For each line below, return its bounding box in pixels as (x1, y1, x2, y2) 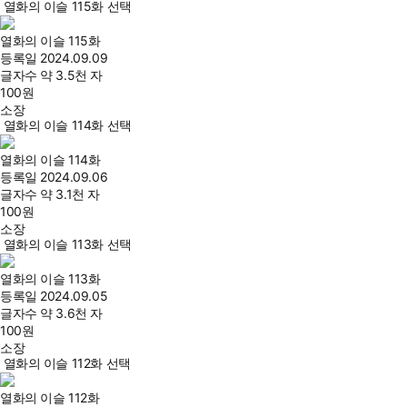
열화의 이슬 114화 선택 (3, 117, 132, 133)
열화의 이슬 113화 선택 (3, 236, 132, 252)
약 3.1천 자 (40, 186, 100, 202)
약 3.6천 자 (40, 305, 103, 321)
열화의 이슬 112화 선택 (3, 355, 131, 371)
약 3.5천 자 (40, 67, 103, 83)
